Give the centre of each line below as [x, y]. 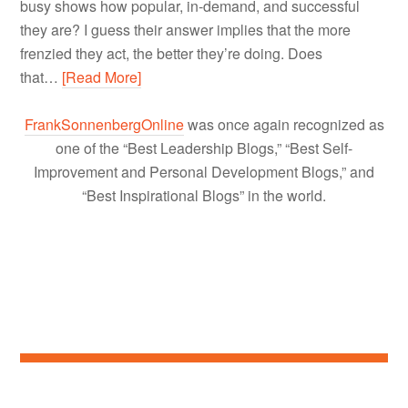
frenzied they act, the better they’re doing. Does [172, 54]
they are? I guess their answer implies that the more [186, 30]
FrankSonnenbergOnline [104, 125]
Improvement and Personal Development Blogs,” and [204, 172]
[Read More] [102, 77]
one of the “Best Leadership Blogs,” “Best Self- [204, 148]
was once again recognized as [284, 125]
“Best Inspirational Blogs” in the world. [204, 196]
